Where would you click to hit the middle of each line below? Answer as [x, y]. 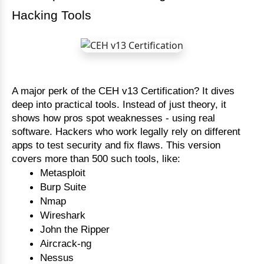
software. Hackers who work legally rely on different [126, 131]
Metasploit [63, 172]
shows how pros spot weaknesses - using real [113, 118]
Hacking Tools [52, 15]
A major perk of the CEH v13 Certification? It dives [123, 90]
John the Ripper [75, 229]
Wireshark [63, 215]
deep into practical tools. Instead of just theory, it [119, 104]
